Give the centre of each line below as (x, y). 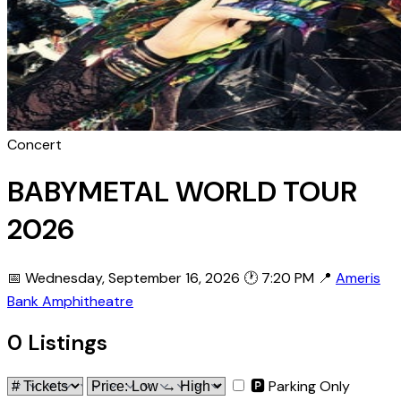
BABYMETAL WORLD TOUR (182, 192)
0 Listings (57, 342)
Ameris (358, 277)
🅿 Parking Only (300, 386)
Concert (34, 145)
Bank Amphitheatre (70, 301)
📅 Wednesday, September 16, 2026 (124, 277)
